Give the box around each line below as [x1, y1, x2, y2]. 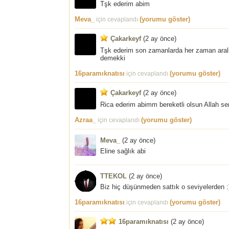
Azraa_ [75, 116, 96, 124]
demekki [100, 54, 125, 62]
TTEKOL [100, 172, 127, 180]
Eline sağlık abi [100, 147, 146, 155]
